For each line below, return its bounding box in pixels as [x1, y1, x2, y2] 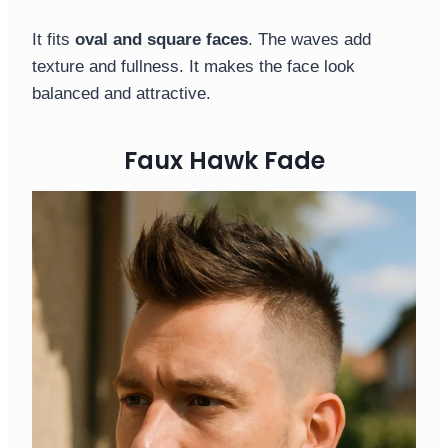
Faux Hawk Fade [123, 144, 325, 178]
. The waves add [248, 30, 371, 50]
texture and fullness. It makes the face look [32, 57, 355, 77]
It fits [32, 30, 75, 50]
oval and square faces [75, 30, 248, 50]
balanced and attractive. [32, 84, 211, 104]
